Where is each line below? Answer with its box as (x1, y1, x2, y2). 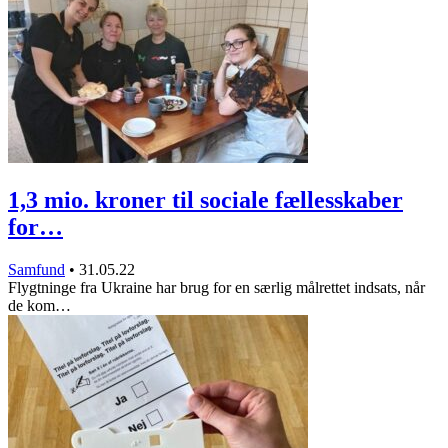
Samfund (8, 260, 65, 278)
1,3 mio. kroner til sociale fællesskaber (8, 186, 403, 213)
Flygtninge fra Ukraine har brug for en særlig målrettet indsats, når (8, 278, 425, 296)
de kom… (8, 296, 71, 314)
